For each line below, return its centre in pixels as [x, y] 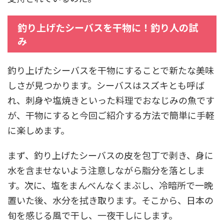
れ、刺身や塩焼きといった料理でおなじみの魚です [111, 100]
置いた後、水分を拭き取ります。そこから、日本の [110, 200]
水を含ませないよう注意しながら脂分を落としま [106, 170]
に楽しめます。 [38, 130]
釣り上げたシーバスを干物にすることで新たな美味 [111, 70]
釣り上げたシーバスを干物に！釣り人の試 [108, 27]
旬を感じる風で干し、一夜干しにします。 [92, 215]
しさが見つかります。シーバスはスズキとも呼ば [106, 85]
